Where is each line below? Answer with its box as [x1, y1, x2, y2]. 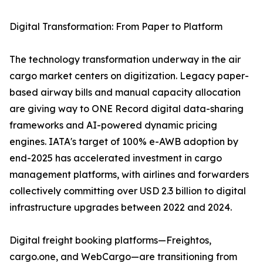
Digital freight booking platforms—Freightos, [9, 234, 211, 247]
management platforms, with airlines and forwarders [9, 168, 249, 181]
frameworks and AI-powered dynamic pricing [9, 119, 217, 131]
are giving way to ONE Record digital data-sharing [9, 103, 244, 115]
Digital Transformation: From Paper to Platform [9, 21, 222, 33]
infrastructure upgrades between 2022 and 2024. [9, 201, 232, 214]
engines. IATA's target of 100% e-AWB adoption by [9, 136, 238, 148]
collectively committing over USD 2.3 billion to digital [9, 185, 246, 197]
